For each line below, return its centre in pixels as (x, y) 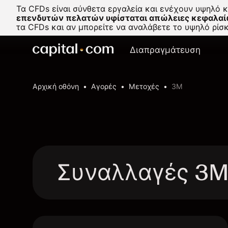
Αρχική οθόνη (56, 86)
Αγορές (104, 86)
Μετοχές (144, 86)
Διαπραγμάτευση (165, 50)
